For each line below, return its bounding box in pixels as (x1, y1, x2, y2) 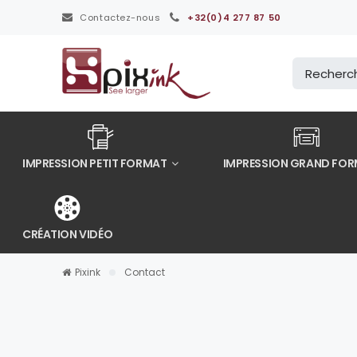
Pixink (74, 265, 100, 279)
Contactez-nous (80, 11, 161, 24)
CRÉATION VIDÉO (22, 226, 113, 242)
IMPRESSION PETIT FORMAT (22, 155, 169, 171)
